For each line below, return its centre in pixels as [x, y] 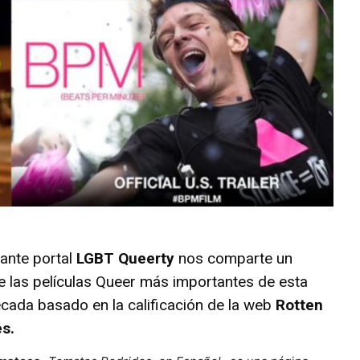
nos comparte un [233, 259]
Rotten [299, 305]
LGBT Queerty [125, 259]
